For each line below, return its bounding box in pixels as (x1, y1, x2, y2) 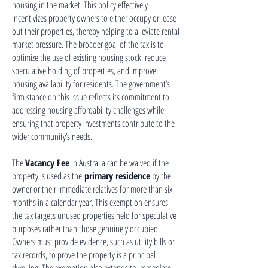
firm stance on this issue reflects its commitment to (12, 90, 169, 103)
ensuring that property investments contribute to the (12, 117, 175, 130)
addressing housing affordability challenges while (12, 103, 164, 117)
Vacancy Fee (25, 156, 69, 169)
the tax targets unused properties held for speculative (12, 209, 176, 222)
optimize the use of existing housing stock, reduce (12, 51, 166, 64)
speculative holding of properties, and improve (12, 64, 156, 77)
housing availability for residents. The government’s (12, 77, 170, 90)
